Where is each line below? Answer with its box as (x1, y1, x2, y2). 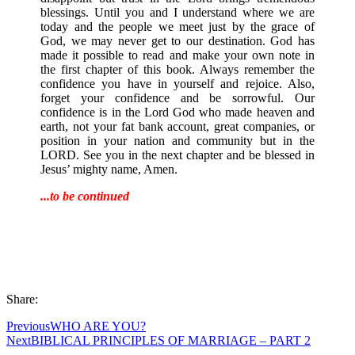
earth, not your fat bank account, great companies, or (40, 119, 315, 133)
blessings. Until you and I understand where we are (40, 5, 315, 19)
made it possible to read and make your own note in (40, 48, 315, 62)
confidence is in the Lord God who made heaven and (40, 105, 315, 119)
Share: (6, 292, 38, 306)
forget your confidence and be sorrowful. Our (40, 90, 315, 105)
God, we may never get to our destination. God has (40, 33, 315, 48)
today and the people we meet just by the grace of (40, 19, 315, 33)
